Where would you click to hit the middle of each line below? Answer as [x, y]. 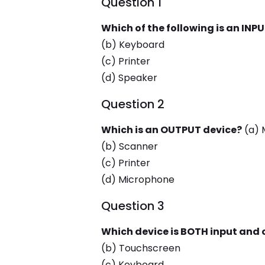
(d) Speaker [129, 78]
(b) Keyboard [132, 45]
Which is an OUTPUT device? [171, 130]
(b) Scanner [129, 146]
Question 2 [132, 104]
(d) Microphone [138, 180]
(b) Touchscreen [140, 248]
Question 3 [132, 206]
